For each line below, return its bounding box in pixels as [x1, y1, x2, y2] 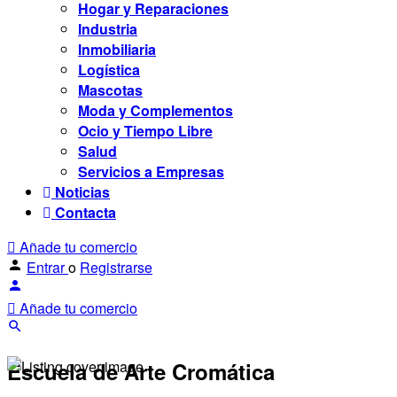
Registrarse [80, 257, 152, 277]
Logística [78, 59, 140, 80]
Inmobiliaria [78, 39, 156, 59]
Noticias [51, 182, 110, 202]
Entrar [27, 257, 68, 277]
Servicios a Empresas [78, 161, 224, 182]
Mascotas [78, 80, 143, 100]
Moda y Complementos [78, 100, 233, 121]
